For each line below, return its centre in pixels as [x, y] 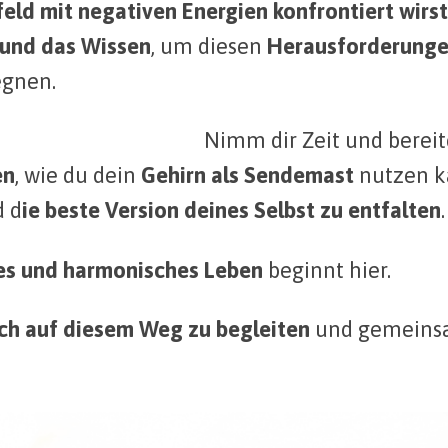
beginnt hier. [327, 269]
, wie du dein [78, 175]
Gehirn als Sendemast [247, 175]
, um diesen [209, 46]
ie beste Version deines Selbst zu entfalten [231, 210]
